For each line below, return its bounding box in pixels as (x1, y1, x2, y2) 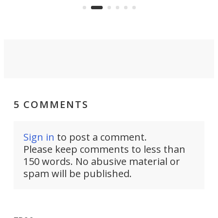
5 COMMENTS (14, 98, 89, 111)
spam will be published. (23, 167, 132, 181)
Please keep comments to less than (23, 143, 185, 156)
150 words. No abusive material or (23, 155, 180, 168)
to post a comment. (54, 130, 147, 144)
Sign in (23, 130, 54, 144)
